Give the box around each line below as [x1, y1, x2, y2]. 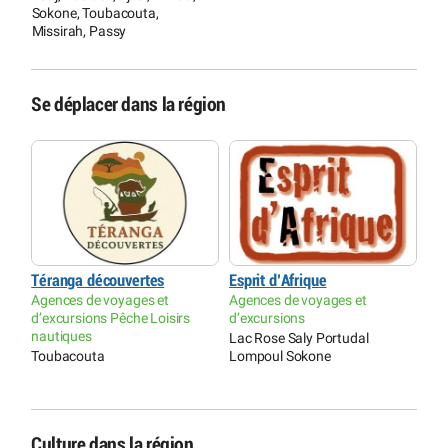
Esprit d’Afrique [229, 272, 327, 290]
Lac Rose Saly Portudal [229, 330, 369, 347]
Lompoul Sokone [229, 348, 331, 365]
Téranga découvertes [31, 272, 165, 290]
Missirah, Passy [31, 23, 127, 40]
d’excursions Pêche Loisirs [31, 310, 191, 327]
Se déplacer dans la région [31, 94, 227, 115]
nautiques [31, 328, 92, 345]
